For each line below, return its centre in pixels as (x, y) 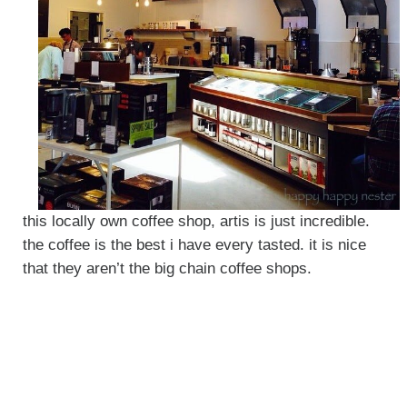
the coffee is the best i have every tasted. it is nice (194, 245)
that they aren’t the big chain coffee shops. (167, 269)
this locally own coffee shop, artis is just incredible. (196, 222)
